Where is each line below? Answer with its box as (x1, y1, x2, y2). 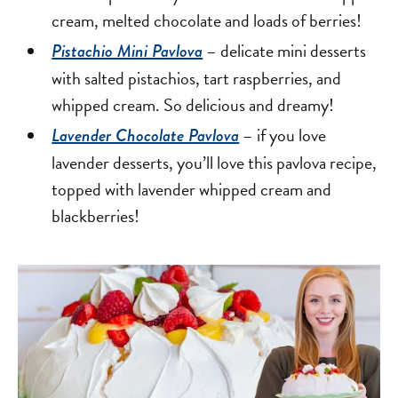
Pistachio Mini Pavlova (52, 37, 203, 64)
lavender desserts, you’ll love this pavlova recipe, (52, 148, 378, 176)
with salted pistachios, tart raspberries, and (52, 64, 342, 92)
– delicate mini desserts (203, 36, 367, 64)
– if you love (239, 121, 327, 148)
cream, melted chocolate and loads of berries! (52, 6, 362, 34)
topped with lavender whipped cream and (52, 175, 332, 203)
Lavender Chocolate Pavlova (52, 122, 240, 148)
